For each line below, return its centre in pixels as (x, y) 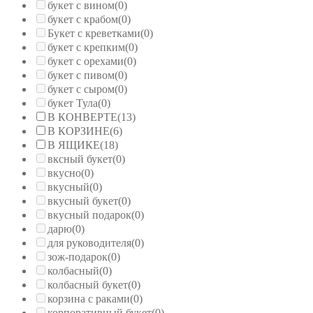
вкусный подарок (89, 214)
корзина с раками (89, 298)
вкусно (64, 173)
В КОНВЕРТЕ (82, 117)
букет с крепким (86, 47)
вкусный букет (83, 201)
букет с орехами (86, 61)
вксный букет (80, 159)
